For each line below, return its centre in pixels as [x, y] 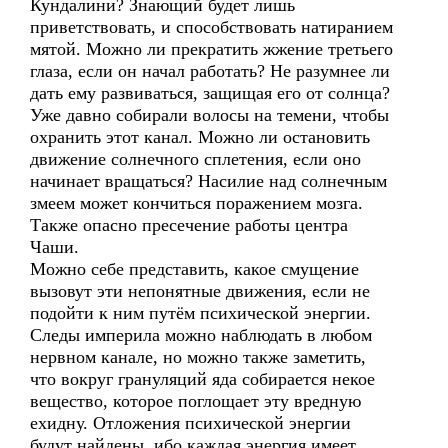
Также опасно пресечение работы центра [189, 225]
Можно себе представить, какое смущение [194, 269]
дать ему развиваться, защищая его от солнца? [210, 93]
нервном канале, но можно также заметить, [198, 357]
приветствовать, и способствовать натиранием [211, 27]
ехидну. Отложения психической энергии [190, 423]
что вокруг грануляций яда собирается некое [202, 379]
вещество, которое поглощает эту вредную [198, 401]
